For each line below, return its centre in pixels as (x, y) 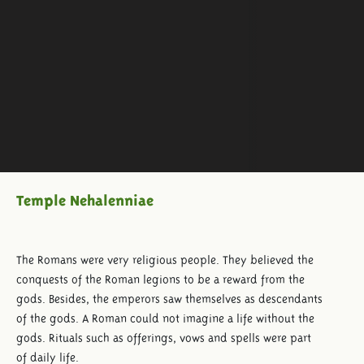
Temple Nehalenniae (85, 198)
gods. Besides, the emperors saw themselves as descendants (169, 299)
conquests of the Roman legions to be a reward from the (160, 279)
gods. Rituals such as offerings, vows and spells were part (164, 338)
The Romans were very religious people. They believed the (165, 260)
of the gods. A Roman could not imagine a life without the (165, 318)
